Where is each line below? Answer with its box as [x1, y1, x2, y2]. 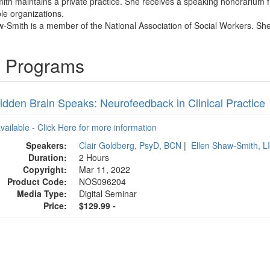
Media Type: [17, 187, 67, 199]
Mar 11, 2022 [79, 163, 133, 175]
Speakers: [26, 139, 67, 151]
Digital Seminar [79, 187, 137, 199]
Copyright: [23, 163, 67, 175]
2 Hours [79, 151, 110, 163]
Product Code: [7, 175, 67, 187]
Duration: [28, 151, 67, 163]
